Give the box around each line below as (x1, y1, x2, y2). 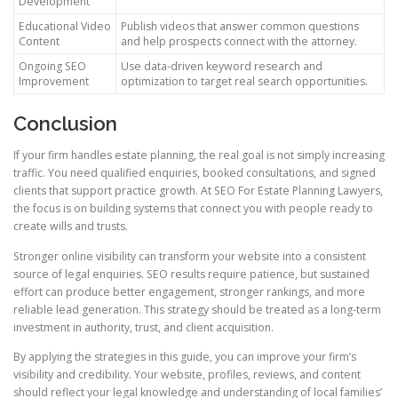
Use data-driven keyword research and (121, 59, 322, 75)
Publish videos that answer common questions (121, 19, 359, 35)
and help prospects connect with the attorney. (121, 34, 357, 50)
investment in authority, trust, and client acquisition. (13, 319, 274, 335)
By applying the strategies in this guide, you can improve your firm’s (13, 348, 356, 364)
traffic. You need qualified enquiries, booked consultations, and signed (13, 165, 376, 181)
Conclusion (13, 112, 117, 136)
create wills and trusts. (13, 219, 128, 235)
